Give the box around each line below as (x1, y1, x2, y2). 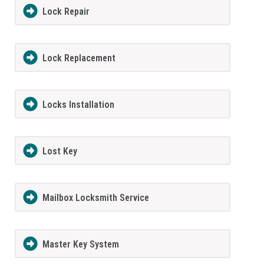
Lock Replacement (42, 52, 115, 64)
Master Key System (42, 238, 119, 250)
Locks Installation (42, 99, 114, 111)
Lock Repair (42, 6, 90, 18)
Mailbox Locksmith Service (42, 192, 149, 203)
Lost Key (42, 146, 77, 157)
